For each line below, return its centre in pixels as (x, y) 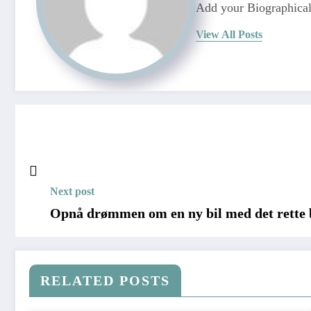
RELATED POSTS (105, 280)
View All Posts (229, 35)
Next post (72, 191)
